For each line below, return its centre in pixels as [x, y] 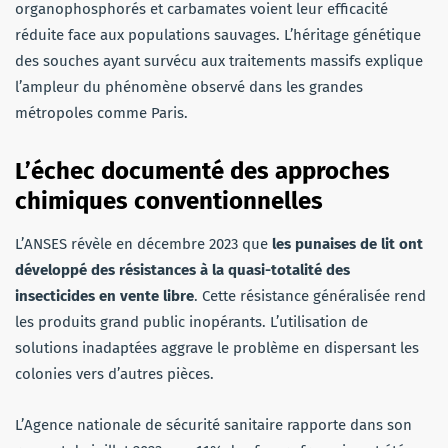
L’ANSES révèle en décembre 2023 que [143, 243]
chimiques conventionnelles [169, 200]
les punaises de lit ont [347, 243]
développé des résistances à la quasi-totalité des [182, 269]
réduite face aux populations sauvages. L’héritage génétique [218, 34]
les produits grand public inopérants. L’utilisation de [191, 321]
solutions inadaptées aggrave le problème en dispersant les [217, 347]
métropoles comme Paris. [101, 112]
